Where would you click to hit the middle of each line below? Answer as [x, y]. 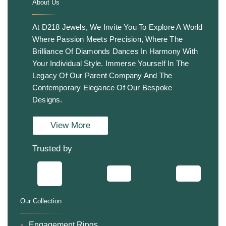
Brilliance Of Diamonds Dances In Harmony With [115, 51]
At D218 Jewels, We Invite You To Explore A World [118, 27]
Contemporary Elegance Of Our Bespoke [102, 88]
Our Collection [41, 201]
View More [70, 126]
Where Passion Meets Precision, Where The [107, 39]
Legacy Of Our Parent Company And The [102, 76]
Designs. [48, 100]
